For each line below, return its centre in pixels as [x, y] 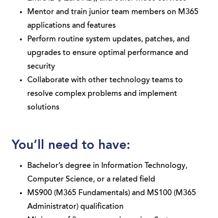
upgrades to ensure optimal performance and [108, 53]
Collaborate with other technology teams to [105, 80]
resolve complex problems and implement [102, 94]
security [41, 67]
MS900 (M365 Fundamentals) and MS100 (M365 [112, 193]
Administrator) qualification [75, 207]
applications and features [72, 26]
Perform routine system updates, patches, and [109, 39]
